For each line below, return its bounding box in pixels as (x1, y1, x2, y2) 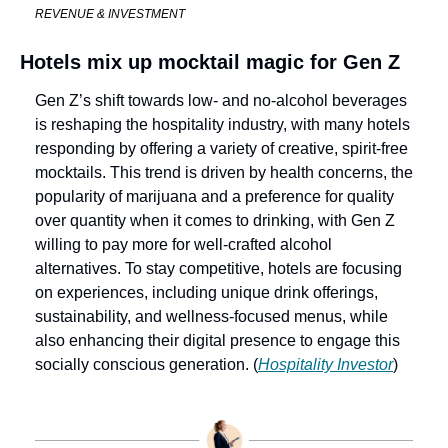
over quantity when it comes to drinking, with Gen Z (35, 211, 395, 229)
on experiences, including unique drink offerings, (35, 283, 378, 301)
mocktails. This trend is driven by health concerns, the (35, 163, 413, 181)
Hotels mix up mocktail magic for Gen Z (20, 50, 400, 73)
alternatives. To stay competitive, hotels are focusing (35, 259, 402, 277)
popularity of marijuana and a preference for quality (35, 187, 394, 205)
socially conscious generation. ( (35, 355, 258, 373)
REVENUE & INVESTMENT (35, 6, 185, 21)
